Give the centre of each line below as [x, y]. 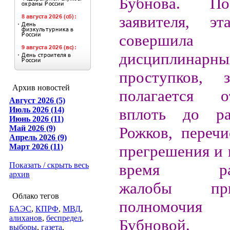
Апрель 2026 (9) [38, 137]
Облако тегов [36, 196]
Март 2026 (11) [36, 147]
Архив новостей [41, 88]
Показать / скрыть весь [49, 165]
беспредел [64, 218]
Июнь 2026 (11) [36, 119]
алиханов [26, 218]
